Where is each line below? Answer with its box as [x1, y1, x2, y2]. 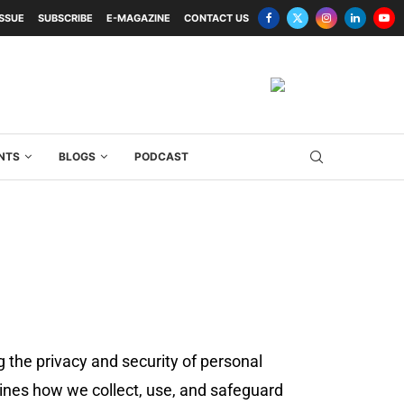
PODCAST [134, 150, 188, 163]
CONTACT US [184, 12, 249, 24]
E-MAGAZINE [106, 12, 170, 24]
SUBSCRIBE [38, 12, 93, 24]
